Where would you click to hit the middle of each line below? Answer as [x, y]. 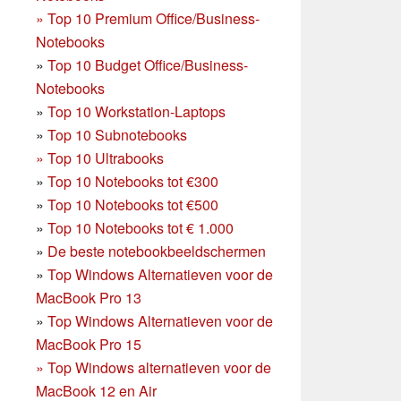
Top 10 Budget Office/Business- [148, 64]
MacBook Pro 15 [89, 344]
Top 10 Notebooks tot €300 [133, 181]
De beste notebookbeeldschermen [157, 251]
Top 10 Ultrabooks [106, 158]
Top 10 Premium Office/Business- [154, 18]
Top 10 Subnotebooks [117, 134]
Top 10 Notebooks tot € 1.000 [141, 227]
